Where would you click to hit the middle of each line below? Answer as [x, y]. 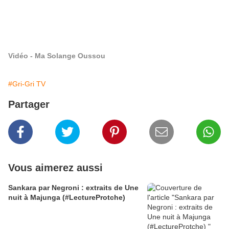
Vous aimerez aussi [55, 168]
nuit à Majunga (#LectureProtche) [67, 197]
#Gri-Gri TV [27, 84]
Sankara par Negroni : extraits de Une [73, 188]
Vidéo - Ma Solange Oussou [57, 56]
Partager [29, 104]
